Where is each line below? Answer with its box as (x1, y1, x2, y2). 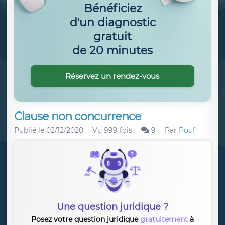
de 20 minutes (72, 43, 153, 57)
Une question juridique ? (57, 201, 168, 212)
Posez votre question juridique (31, 215, 140, 224)
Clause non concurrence (14, 109, 141, 123)
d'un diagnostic (69, 15, 156, 29)
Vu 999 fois (92, 126, 132, 135)
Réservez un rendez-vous (65, 71, 160, 81)
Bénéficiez (83, 1, 142, 15)
